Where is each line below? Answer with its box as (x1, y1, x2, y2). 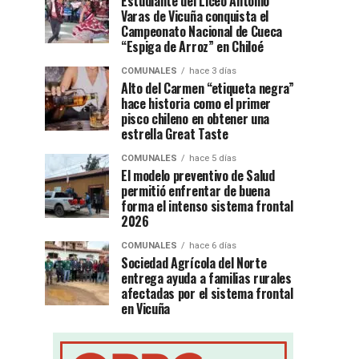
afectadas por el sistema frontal (121, 284, 293, 303)
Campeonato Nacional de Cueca (121, 22, 283, 41)
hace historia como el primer (121, 94, 272, 113)
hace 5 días (189, 153, 236, 163)
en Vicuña (121, 299, 171, 318)
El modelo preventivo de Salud (121, 166, 275, 185)
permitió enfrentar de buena (121, 181, 270, 200)
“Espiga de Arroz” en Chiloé (121, 37, 264, 56)
